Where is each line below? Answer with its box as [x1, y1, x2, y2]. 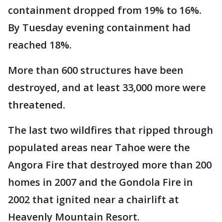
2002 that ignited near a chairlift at [8, 192, 179, 206]
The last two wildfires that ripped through [8, 123, 213, 137]
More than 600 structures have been [8, 63, 183, 77]
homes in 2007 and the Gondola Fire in [8, 175, 193, 189]
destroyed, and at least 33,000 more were [8, 80, 206, 94]
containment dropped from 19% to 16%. [8, 3, 202, 17]
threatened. [8, 98, 65, 111]
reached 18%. [8, 38, 72, 52]
